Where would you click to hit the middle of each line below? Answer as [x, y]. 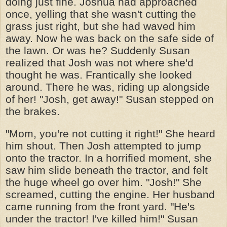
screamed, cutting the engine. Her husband [110, 194]
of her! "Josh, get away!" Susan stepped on [110, 99]
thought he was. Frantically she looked [99, 75]
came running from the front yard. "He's [100, 206]
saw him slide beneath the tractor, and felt [107, 170]
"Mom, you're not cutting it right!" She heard [110, 134]
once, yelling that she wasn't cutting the [101, 14]
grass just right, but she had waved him [101, 26]
